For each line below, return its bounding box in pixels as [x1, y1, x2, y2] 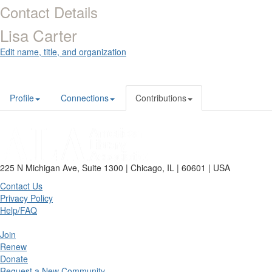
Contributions [135, 92, 186, 104]
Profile [10, 92, 34, 104]
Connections [61, 92, 109, 104]
